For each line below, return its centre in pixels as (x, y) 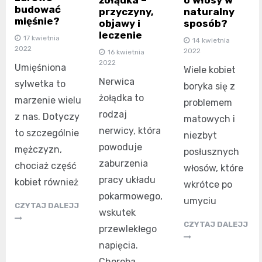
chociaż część (46, 166)
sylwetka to (40, 84)
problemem (208, 102)
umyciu (200, 201)
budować (38, 10)
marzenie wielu (48, 101)
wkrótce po (208, 184)
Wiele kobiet (209, 70)
